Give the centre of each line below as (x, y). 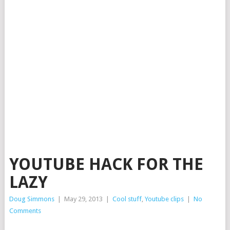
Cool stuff (127, 199)
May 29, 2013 (83, 199)
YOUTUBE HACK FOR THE (106, 164)
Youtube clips (164, 199)
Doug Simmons (32, 199)
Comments (25, 211)
